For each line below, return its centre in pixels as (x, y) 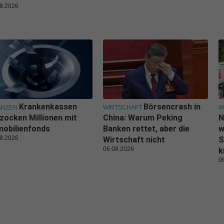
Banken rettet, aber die (146, 128)
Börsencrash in (172, 106)
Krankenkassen (48, 106)
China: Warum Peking (143, 117)
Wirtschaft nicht (134, 139)
